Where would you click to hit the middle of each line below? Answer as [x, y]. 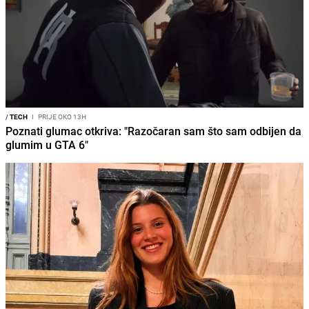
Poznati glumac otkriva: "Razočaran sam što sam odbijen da [153, 131]
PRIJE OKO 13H [61, 117]
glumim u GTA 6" [47, 145]
